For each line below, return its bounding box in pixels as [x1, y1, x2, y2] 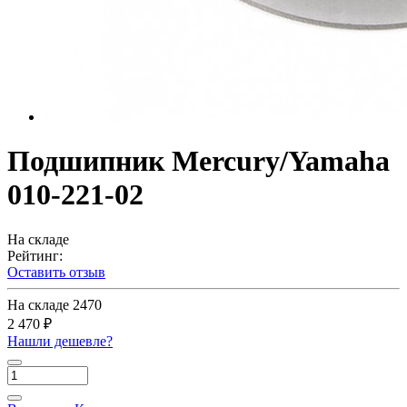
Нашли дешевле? [7, 333, 113, 349]
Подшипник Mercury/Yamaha [7, 144, 390, 178]
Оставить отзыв [7, 263, 105, 280]
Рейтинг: [7, 247, 63, 263]
